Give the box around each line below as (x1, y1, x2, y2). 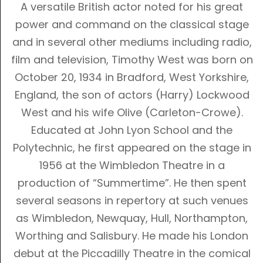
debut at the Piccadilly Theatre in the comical (13, 246, 251, 261)
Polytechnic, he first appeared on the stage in (12, 140, 251, 156)
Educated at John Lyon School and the (31, 123, 233, 138)
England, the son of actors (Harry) (14, 87, 197, 103)
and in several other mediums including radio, (12, 35, 252, 50)
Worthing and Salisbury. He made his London (15, 228, 249, 244)
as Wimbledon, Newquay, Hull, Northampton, (16, 211, 248, 226)
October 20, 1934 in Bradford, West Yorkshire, (15, 70, 249, 85)
